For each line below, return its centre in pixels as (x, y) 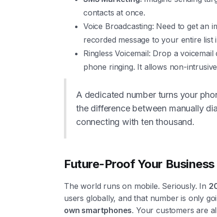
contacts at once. (114, 13)
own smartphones (98, 210)
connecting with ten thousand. (135, 122)
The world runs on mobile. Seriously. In (136, 186)
